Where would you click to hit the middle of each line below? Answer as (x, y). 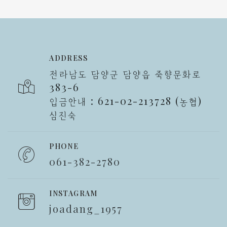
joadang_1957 (86, 208)
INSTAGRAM (73, 193)
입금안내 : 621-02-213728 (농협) (126, 100)
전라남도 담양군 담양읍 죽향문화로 (125, 73)
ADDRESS (69, 58)
